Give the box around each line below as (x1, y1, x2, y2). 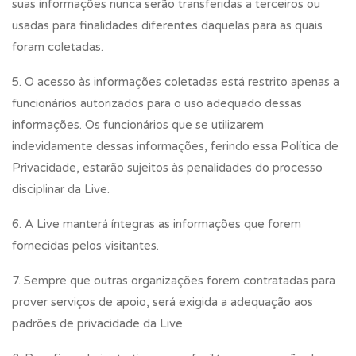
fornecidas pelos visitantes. (12, 238, 159, 253)
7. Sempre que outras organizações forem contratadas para (12, 273, 335, 288)
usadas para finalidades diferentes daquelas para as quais (12, 18, 323, 33)
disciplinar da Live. (12, 182, 110, 196)
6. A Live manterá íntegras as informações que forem (12, 217, 301, 231)
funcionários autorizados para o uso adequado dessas (12, 96, 302, 110)
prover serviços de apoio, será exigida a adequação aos (12, 295, 313, 309)
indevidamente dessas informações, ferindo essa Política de (12, 139, 339, 153)
